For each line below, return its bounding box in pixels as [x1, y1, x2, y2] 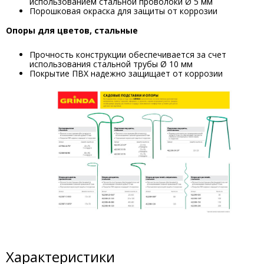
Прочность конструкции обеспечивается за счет [29, 49, 226, 60]
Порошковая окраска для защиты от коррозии [29, 5, 217, 16]
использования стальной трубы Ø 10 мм [29, 58, 193, 70]
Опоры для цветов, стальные [6, 25, 138, 36]
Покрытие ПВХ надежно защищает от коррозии [29, 68, 223, 79]
